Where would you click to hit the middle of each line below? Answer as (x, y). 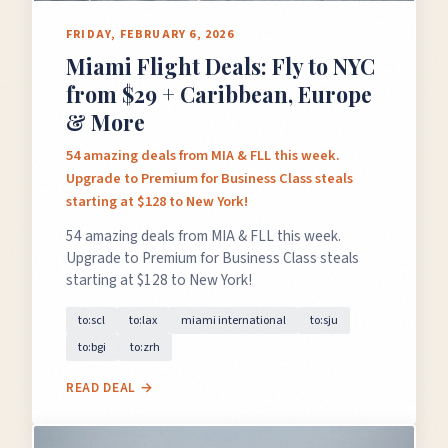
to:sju (324, 320)
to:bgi (92, 347)
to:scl (91, 320)
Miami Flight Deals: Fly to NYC (220, 66)
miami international (233, 320)
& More (105, 122)
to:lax (143, 320)
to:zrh (145, 347)
